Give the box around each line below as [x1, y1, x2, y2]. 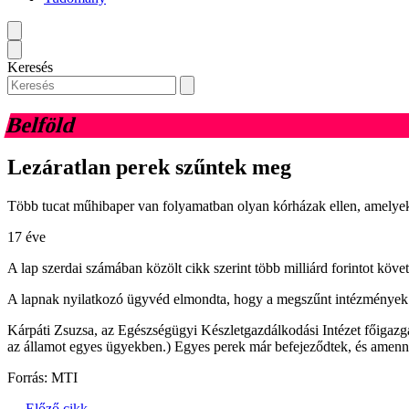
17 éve [7, 229, 46, 246]
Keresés [7, 58, 53, 75]
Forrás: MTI [7, 370, 78, 386]
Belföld [4, 112, 79, 137]
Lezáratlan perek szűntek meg [7, 155, 291, 180]
